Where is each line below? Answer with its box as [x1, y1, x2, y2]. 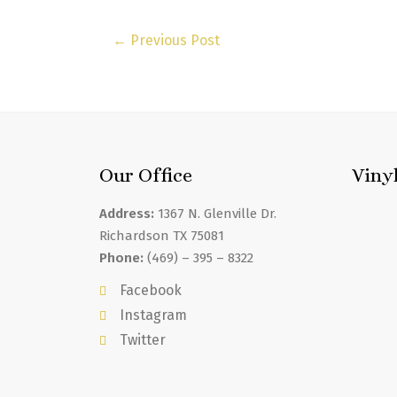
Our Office [99, 163, 192, 186]
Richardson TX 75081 [99, 227, 224, 244]
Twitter [119, 331, 166, 348]
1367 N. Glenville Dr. [154, 205, 276, 222]
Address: [99, 205, 154, 222]
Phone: [99, 249, 144, 266]
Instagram [119, 306, 187, 323]
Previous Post [127, 31, 221, 49]
